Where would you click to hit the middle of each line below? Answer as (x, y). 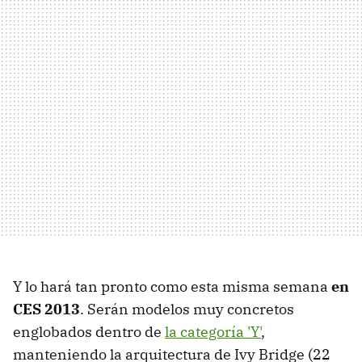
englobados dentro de (89, 331)
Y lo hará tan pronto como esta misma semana (172, 286)
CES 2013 (46, 309)
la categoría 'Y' (213, 331)
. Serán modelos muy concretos (187, 309)
